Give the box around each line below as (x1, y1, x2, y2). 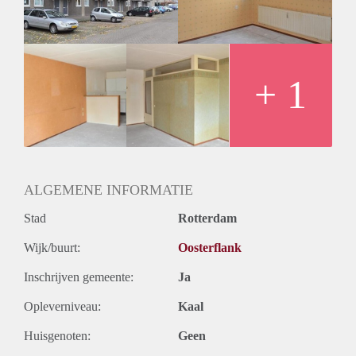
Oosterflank (178, 240, 242, 254)
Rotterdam (178, 211, 237, 225)
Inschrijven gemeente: (24, 269, 133, 284)
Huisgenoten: (24, 328, 91, 342)
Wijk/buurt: (24, 240, 80, 254)
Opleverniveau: (24, 299, 101, 313)
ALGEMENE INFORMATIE (24, 181, 193, 198)
